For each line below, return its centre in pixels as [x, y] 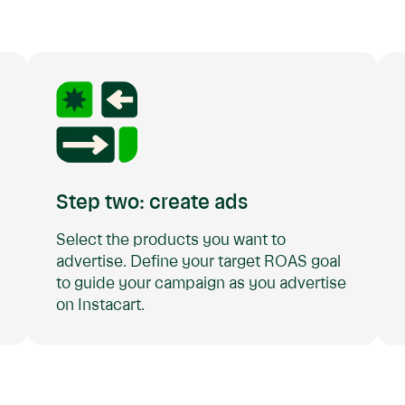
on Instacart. [100, 306]
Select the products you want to [171, 240]
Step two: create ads [152, 203]
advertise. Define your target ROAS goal [198, 262]
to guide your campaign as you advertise [201, 284]
